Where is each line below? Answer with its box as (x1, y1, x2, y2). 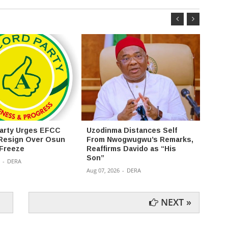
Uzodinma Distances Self (87, 126, 177, 135)
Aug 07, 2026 (87, 166, 120, 175)
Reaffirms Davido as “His (87, 145, 176, 153)
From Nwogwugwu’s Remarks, (87, 135, 193, 144)
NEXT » (158, 196, 192, 209)
